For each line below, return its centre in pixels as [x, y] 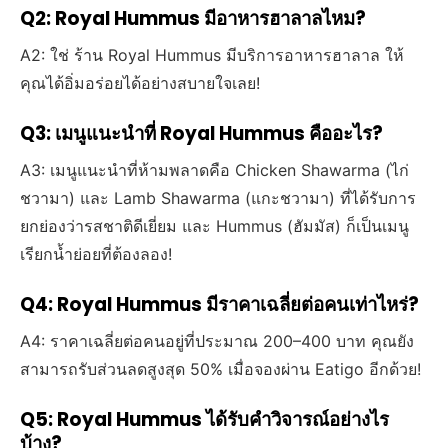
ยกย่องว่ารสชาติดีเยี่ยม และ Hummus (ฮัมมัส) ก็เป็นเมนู [215, 226]
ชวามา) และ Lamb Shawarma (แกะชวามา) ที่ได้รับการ [218, 198]
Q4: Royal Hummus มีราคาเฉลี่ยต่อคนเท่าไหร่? [220, 305]
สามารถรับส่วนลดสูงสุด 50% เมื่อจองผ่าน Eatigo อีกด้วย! [221, 369]
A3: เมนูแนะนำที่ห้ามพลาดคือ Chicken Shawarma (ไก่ [215, 170]
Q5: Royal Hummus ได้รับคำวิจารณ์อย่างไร [205, 420]
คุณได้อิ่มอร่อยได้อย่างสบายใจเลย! [140, 83]
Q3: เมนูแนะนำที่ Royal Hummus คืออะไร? [202, 134]
